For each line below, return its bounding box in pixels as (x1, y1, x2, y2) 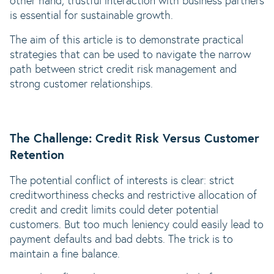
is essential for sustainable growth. (10, 10, 173, 21)
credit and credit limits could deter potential (10, 205, 218, 216)
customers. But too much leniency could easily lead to (10, 220, 264, 231)
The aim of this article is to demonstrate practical (10, 35, 243, 46)
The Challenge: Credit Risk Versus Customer (10, 133, 259, 145)
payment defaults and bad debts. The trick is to (10, 234, 233, 245)
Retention (10, 149, 64, 161)
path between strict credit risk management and (10, 64, 237, 75)
